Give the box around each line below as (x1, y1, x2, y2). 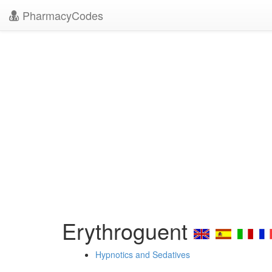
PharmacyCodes (19, 7, 103, 23)
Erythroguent (62, 215, 194, 246)
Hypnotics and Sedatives (95, 248, 190, 260)
